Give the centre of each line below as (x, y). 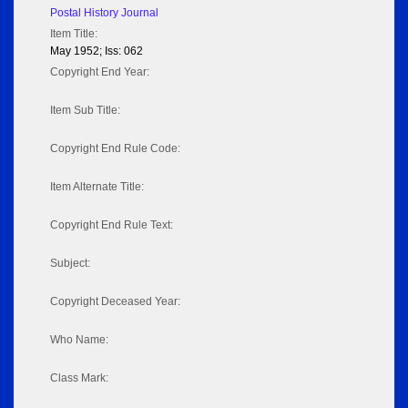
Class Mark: (79, 378)
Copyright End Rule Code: (115, 149)
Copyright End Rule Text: (112, 225)
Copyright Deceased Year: (115, 302)
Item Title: (74, 34)
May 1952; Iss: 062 (97, 51)
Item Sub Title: (85, 111)
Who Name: (79, 340)
